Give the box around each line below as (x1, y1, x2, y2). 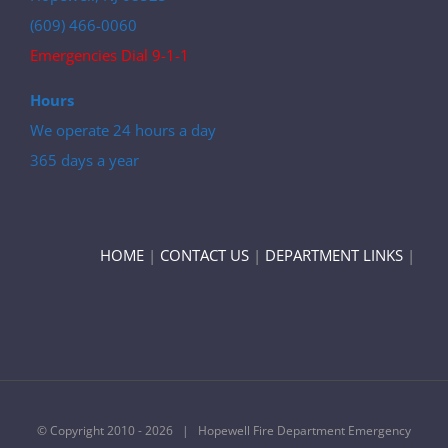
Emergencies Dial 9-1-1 (30, 45, 189, 65)
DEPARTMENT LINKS (265, 245, 403, 265)
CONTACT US (160, 245, 249, 265)
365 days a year (30, 150, 139, 170)
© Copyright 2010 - (37, 422, 145, 439)
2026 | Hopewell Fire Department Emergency (145, 422, 411, 439)
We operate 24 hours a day (30, 120, 216, 140)
